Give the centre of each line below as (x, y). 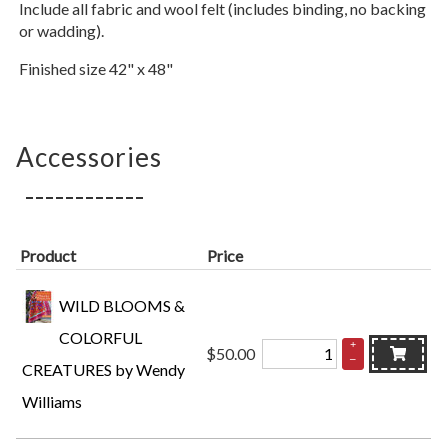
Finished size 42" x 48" (96, 68)
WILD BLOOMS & (122, 305)
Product (48, 255)
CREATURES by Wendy (104, 369)
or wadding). (62, 30)
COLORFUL (101, 337)
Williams (52, 401)
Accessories (89, 157)
